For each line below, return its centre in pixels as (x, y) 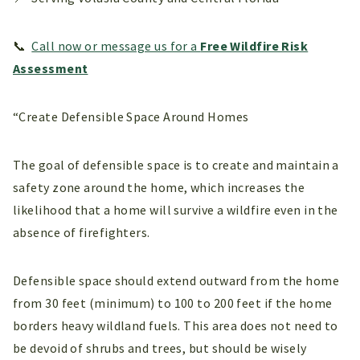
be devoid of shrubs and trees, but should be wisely (160, 348)
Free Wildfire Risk (254, 45)
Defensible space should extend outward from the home (176, 280)
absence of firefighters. (83, 232)
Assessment (51, 68)
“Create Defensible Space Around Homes (131, 116)
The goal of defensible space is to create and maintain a (176, 164)
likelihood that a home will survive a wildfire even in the (176, 209)
